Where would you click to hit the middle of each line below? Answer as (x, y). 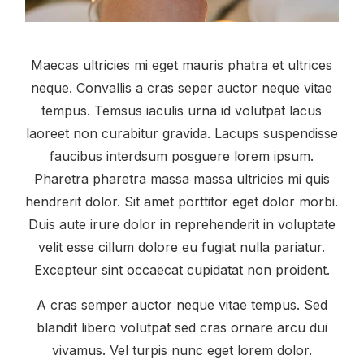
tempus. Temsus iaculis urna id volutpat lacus (182, 111)
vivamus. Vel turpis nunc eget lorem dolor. (182, 351)
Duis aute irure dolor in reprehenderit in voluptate (182, 225)
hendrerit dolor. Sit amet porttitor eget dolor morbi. (182, 202)
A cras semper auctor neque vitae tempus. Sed (182, 305)
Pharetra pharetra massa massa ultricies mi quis (182, 179)
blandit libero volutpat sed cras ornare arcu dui (182, 328)
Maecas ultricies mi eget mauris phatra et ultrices (182, 65)
